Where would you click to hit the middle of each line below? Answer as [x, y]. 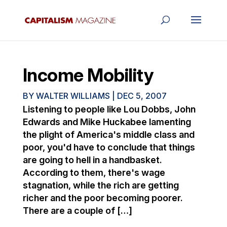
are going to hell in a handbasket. [92, 160]
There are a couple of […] [77, 211]
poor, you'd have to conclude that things [109, 147]
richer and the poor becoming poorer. [103, 198]
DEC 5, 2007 [142, 96]
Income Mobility [88, 75]
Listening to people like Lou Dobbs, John [109, 109]
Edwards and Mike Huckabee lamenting [107, 122]
